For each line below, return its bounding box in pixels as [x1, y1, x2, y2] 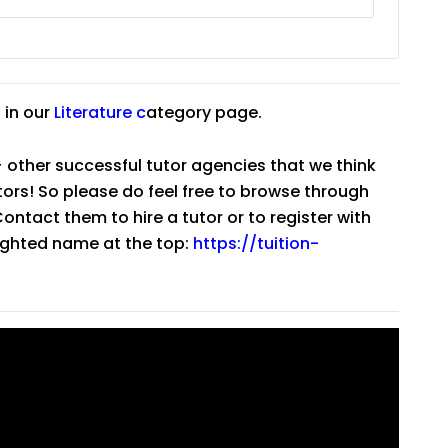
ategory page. [146, 101, 262, 125]
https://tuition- [193, 232, 319, 256]
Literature [54, 101, 132, 125]
